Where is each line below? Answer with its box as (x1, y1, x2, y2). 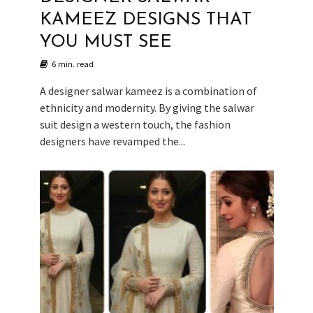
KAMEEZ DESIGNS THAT (39, 10, 252, 29)
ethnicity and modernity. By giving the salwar (39, 100, 254, 115)
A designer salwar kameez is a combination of (39, 83, 257, 98)
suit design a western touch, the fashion (39, 117, 231, 131)
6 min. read (51, 58, 94, 69)
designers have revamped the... (39, 133, 185, 148)
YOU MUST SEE (39, 33, 172, 51)
